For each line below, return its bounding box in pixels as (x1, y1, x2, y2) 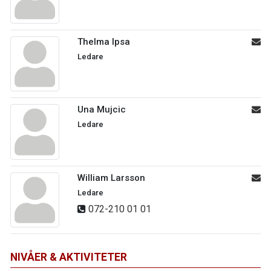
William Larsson (77, 172, 145, 183)
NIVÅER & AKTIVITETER (10, 250, 127, 263)
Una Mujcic (77, 104, 126, 116)
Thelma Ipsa (77, 36, 130, 48)
